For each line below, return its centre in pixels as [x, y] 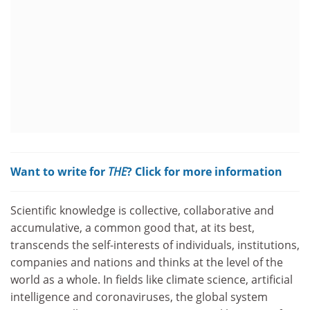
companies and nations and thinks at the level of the [147, 262]
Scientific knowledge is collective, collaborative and [142, 210]
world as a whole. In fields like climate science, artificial [152, 279]
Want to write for [59, 171]
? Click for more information [204, 171]
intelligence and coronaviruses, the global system [139, 297]
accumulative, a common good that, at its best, [133, 227]
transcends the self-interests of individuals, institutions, [155, 245]
